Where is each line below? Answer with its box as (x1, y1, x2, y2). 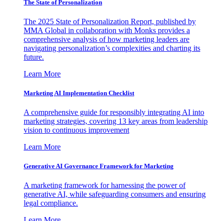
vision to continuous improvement (24, 126, 129, 135)
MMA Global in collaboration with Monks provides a (24, 26, 190, 35)
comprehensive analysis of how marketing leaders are (24, 35, 189, 43)
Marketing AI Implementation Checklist (24, 89, 134, 97)
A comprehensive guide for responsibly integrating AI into (24, 108, 204, 117)
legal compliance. (24, 199, 78, 208)
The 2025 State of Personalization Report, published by (24, 17, 196, 26)
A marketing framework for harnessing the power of (24, 181, 185, 190)
